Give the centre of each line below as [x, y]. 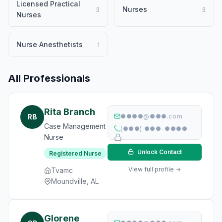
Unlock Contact [159, 152]
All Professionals [49, 78]
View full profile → [155, 169]
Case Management [75, 126]
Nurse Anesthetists [50, 44]
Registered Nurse [75, 153]
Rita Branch [70, 112]
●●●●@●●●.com [152, 116]
